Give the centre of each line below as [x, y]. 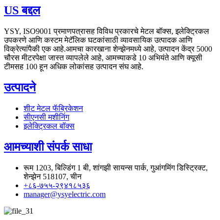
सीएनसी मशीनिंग [46, 117]
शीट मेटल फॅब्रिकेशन [53, 108]
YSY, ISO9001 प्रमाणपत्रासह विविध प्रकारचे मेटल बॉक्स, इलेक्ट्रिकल [107, 31]
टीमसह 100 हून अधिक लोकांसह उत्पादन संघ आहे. [74, 66]
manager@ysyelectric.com [65, 194]
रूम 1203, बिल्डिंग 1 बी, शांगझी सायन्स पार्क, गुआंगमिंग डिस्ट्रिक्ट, [116, 167]
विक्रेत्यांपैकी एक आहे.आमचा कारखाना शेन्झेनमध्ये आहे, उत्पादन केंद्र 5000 [108, 49]
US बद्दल [22, 10]
